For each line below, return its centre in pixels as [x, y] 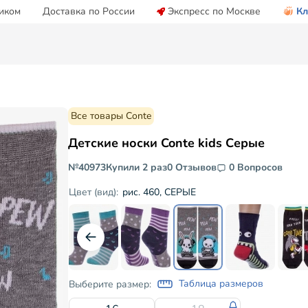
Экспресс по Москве [214, 11]
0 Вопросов [256, 167]
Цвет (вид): [94, 192]
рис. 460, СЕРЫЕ [159, 192]
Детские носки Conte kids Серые [167, 143]
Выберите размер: [110, 284]
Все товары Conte [111, 116]
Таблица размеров [221, 284]
